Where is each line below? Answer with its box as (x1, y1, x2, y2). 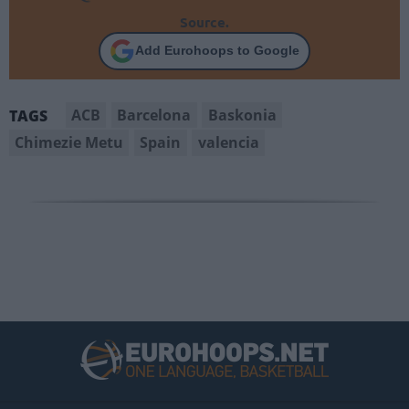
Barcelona (117, 105, 192, 126)
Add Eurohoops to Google (135, 43, 299, 58)
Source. (180, 12, 229, 31)
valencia (197, 132, 259, 153)
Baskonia (207, 105, 277, 126)
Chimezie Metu (15, 132, 124, 153)
